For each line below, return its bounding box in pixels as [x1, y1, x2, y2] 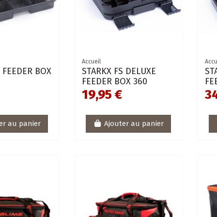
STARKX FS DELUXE [82, 65, 156, 77]
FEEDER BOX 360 [82, 76, 148, 87]
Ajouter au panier [104, 119, 164, 128]
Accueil [82, 58, 101, 65]
